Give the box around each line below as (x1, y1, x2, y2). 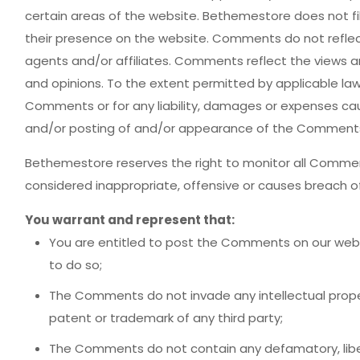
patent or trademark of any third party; (48, 309, 283, 326)
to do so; (48, 256, 102, 273)
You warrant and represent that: (24, 211, 235, 228)
